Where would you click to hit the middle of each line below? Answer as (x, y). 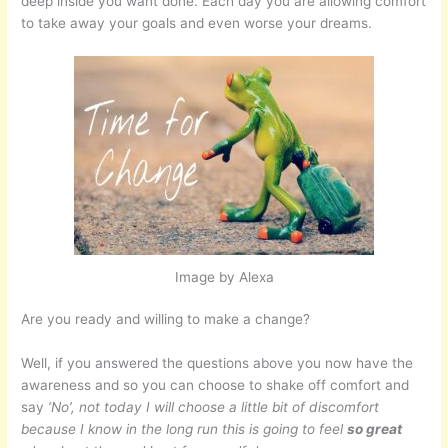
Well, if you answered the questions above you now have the (217, 363)
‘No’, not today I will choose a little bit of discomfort (214, 407)
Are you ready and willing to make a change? (166, 319)
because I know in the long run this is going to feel (184, 429)
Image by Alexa (224, 276)
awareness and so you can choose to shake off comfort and (215, 385)
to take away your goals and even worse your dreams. (197, 22)
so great (375, 429)
